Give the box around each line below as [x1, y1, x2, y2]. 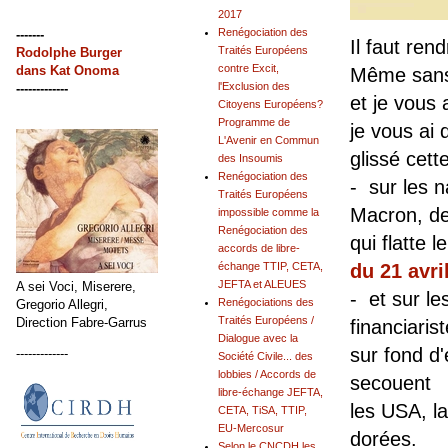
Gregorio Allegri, [16, 296, 108, 312]
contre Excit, [218, 62, 279, 75]
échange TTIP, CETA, [218, 260, 323, 273]
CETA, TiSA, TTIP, [218, 404, 307, 417]
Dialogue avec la [218, 332, 298, 345]
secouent [350, 372, 431, 395]
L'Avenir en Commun [218, 134, 319, 147]
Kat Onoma [46, 62, 119, 78]
